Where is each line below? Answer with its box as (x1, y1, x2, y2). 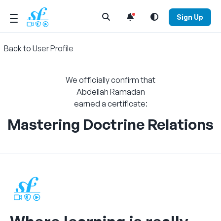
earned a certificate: (74, 99, 147, 109)
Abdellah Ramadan (76, 87, 145, 97)
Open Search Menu (101, 11, 173, 21)
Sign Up (177, 12, 203, 21)
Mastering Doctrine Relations (7, 115, 214, 133)
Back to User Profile (4, 43, 74, 53)
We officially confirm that (66, 75, 155, 85)
